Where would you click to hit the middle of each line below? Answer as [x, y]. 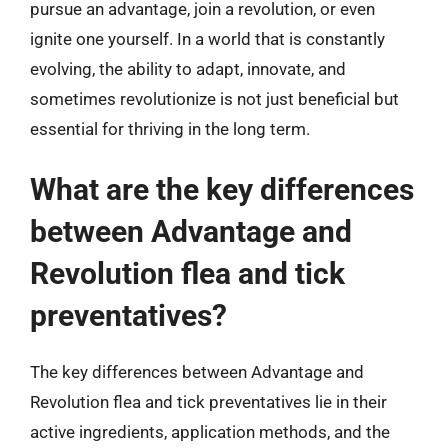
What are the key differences [222, 189]
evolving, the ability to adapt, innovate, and [188, 68]
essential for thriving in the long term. [170, 128]
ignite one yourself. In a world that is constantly [207, 38]
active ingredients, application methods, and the [210, 432]
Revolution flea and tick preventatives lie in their [208, 402]
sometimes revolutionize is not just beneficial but [214, 98]
